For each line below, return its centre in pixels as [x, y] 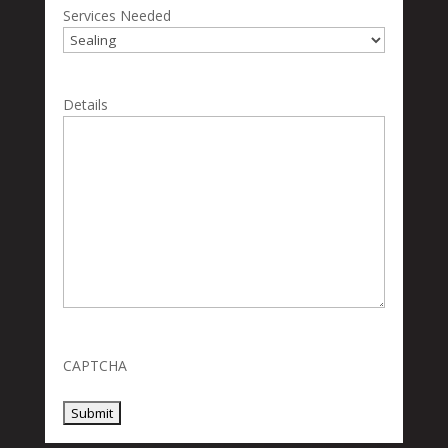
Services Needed [116, 16]
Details [85, 105]
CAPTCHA [94, 366]
